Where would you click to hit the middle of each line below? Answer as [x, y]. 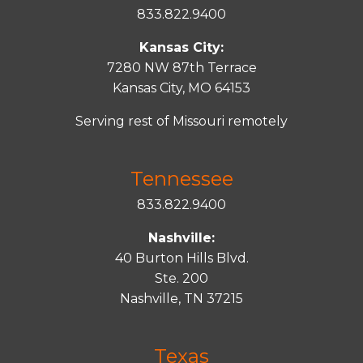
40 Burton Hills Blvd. [181, 258]
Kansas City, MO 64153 [181, 88]
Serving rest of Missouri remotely [181, 121]
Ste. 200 [181, 278]
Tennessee [181, 179]
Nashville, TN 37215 [181, 299]
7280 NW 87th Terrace [181, 68]
